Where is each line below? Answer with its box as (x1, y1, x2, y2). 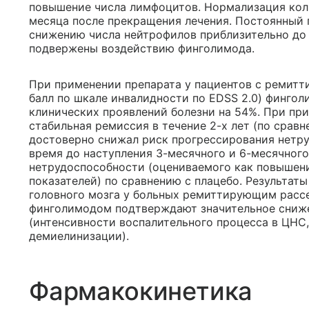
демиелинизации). (29, 229, 129, 243)
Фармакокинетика (29, 276, 253, 306)
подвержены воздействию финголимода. (29, 41, 255, 55)
